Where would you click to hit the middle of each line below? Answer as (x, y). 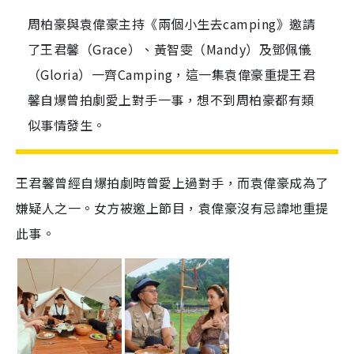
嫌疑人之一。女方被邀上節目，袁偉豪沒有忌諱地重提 (172, 208)
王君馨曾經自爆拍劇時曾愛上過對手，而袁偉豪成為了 (172, 183)
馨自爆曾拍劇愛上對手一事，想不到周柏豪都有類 (171, 100)
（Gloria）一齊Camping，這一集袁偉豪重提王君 (172, 74)
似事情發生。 (67, 125)
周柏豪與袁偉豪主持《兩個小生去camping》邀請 (172, 24)
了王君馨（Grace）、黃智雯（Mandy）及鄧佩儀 (169, 49)
